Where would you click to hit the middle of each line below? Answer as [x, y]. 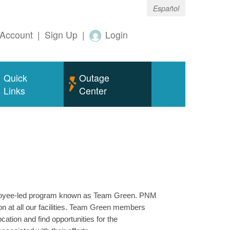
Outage [94, 78]
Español [166, 8]
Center [93, 91]
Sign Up [61, 35]
